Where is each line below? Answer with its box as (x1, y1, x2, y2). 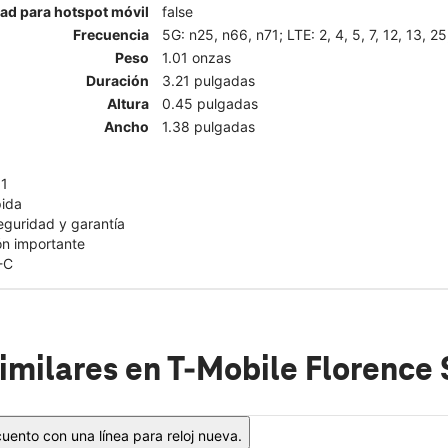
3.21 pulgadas (162, 72, 255, 90)
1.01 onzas (162, 49, 231, 67)
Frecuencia (73, 26, 149, 44)
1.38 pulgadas (162, 118, 255, 136)
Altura (107, 95, 149, 113)
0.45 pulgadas (162, 95, 258, 113)
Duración (86, 72, 149, 90)
